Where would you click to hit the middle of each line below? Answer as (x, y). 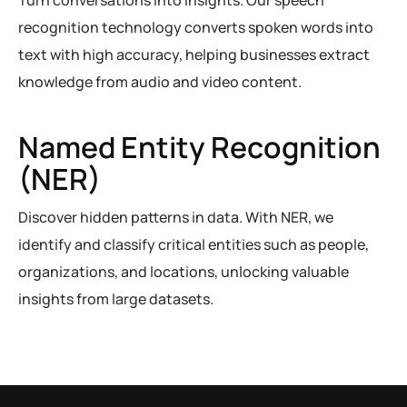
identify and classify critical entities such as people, (194, 244)
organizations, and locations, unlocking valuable (184, 272)
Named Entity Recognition (199, 147)
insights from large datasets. (116, 299)
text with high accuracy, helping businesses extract (194, 55)
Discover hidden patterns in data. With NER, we (176, 217)
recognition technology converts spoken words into (196, 27)
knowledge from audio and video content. (160, 82)
